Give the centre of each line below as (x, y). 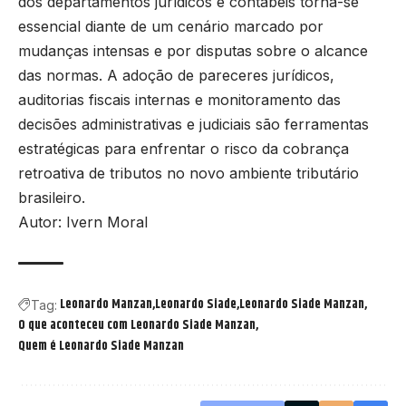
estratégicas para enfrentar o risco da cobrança (184, 149)
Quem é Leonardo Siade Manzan (101, 347)
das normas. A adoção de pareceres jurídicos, (176, 76)
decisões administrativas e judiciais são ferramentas (193, 125)
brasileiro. (52, 198)
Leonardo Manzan (106, 305)
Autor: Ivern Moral (83, 222)
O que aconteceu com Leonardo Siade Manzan (137, 326)
